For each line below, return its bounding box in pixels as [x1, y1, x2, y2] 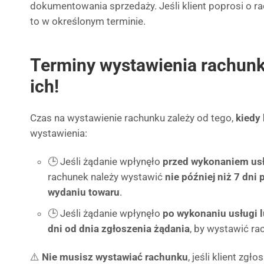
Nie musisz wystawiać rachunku [42, 251, 188, 263]
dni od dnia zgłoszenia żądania [48, 223, 190, 235]
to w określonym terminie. [30, 15, 146, 27]
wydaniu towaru [48, 186, 120, 198]
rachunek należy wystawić [48, 171, 165, 183]
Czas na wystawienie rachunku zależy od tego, [30, 112, 236, 124]
